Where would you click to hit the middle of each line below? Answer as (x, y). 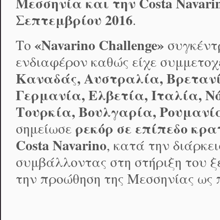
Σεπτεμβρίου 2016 (74, 20)
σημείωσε (45, 129)
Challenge (128, 45)
